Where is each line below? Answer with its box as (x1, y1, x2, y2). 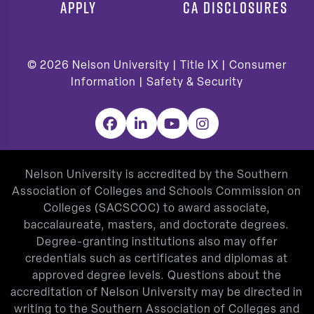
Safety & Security (146, 76, 243, 88)
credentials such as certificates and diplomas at (25, 253, 289, 265)
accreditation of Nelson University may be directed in (11, 287, 303, 299)
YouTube (163, 117, 221, 132)
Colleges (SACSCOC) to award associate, (43, 203, 271, 214)
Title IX (180, 60, 219, 71)
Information (71, 76, 136, 88)
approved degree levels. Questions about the (32, 270, 282, 282)
